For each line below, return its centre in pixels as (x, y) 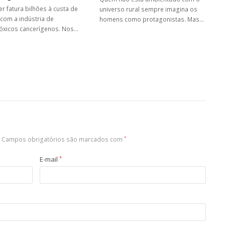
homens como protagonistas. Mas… (152, 20)
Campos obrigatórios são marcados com (63, 140)
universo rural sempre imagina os (149, 10)
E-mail (49, 159)
